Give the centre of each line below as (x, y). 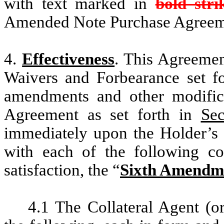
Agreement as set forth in (102, 115)
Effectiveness (68, 59)
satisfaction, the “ (62, 170)
